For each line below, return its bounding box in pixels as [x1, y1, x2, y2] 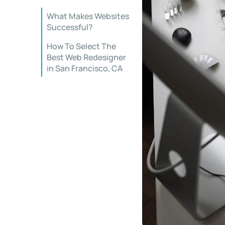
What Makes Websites [47, 11, 129, 22]
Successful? [47, 22, 93, 33]
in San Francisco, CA [47, 63, 123, 74]
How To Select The [47, 41, 116, 52]
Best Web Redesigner [47, 52, 126, 63]
